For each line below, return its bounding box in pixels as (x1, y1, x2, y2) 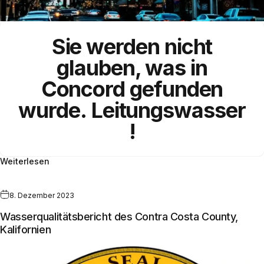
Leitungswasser (91, 97, 246, 123)
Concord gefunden (41, 75, 223, 102)
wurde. (18, 97, 87, 123)
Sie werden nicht (51, 33, 213, 60)
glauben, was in (57, 54, 207, 81)
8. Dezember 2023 (9, 190, 74, 200)
